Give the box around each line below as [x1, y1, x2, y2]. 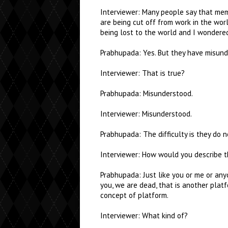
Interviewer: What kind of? [100, 211, 188, 220]
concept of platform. [100, 190, 168, 200]
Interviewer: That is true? [100, 68, 185, 78]
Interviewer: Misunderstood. [100, 109, 192, 119]
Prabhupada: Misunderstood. [100, 89, 193, 98]
